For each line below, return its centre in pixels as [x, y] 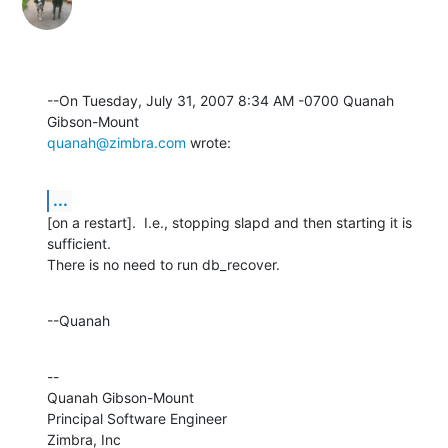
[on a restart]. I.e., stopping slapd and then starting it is [229, 222]
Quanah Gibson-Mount [120, 397]
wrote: [208, 142]
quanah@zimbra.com [116, 142]
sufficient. [81, 243]
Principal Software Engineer [137, 418]
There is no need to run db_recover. [163, 264]
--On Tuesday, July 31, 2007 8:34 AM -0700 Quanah [220, 100]
